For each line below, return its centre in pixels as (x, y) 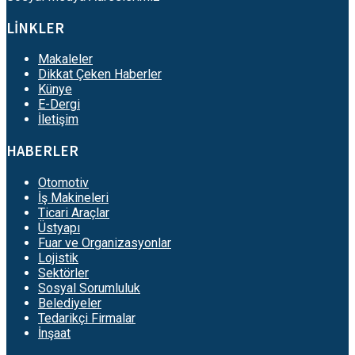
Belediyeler (70, 303)
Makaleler (65, 59)
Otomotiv (63, 182)
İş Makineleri (73, 197)
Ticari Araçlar (74, 212)
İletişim (58, 120)
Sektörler (63, 273)
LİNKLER (35, 28)
